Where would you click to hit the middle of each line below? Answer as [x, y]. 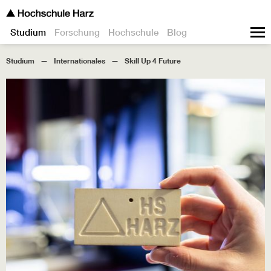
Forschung [77, 32]
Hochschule [133, 32]
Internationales [80, 60]
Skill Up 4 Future [153, 60]
